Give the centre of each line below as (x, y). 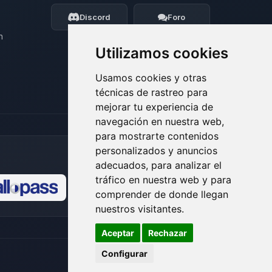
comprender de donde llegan (162, 194)
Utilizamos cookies (162, 53)
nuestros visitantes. (140, 209)
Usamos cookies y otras (151, 77)
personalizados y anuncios (156, 150)
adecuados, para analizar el (158, 165)
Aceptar (118, 233)
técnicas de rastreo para (151, 92)
